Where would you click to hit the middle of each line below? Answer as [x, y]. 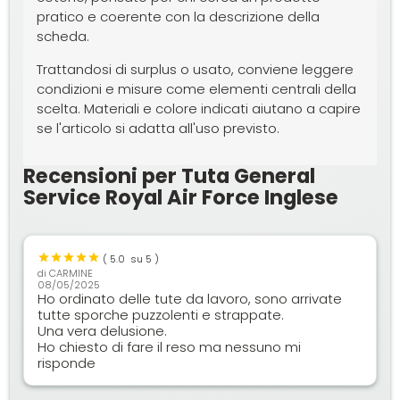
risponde [67, 362]
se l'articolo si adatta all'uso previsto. [158, 128]
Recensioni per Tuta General [170, 175]
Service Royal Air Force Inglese [181, 197]
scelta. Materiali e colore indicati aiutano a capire [199, 108]
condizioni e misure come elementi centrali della [197, 88]
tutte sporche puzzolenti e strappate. [161, 314]
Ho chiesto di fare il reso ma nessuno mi [170, 346]
